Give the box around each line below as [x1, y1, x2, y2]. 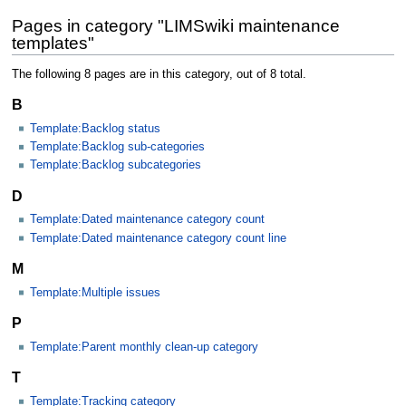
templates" [11, 33, 94, 53]
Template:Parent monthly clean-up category [30, 340, 258, 353]
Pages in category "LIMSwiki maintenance [11, 15, 340, 35]
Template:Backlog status [30, 121, 160, 135]
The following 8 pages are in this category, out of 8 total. [11, 67, 306, 81]
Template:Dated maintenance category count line [30, 231, 286, 245]
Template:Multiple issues [30, 285, 160, 299]
